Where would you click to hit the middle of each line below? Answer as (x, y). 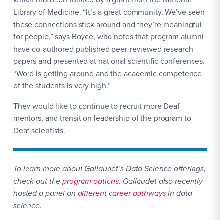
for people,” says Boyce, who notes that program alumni (109, 37)
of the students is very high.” (62, 86)
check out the (38, 181)
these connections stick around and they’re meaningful (108, 24)
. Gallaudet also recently (161, 181)
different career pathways (122, 193)
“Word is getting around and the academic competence (108, 73)
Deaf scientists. (39, 130)
